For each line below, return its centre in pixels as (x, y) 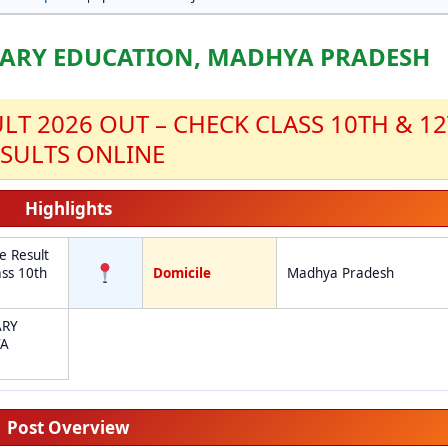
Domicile (181, 273)
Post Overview (68, 427)
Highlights (68, 208)
